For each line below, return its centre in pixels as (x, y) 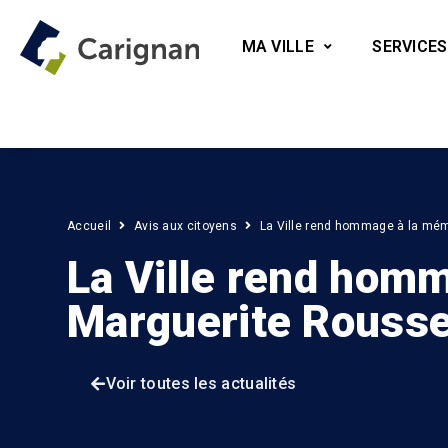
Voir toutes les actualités (201, 384)
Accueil (89, 226)
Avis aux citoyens (185, 226)
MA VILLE (277, 46)
